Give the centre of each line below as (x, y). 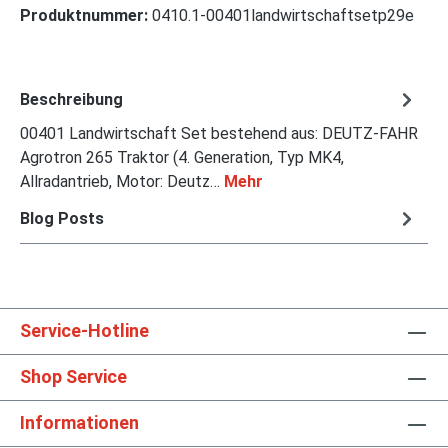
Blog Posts (62, 218)
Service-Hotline (84, 331)
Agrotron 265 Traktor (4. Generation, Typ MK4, (182, 158)
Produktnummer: (86, 16)
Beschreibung (71, 99)
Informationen (79, 423)
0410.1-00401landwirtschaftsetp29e (283, 16)
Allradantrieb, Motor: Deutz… (122, 182)
